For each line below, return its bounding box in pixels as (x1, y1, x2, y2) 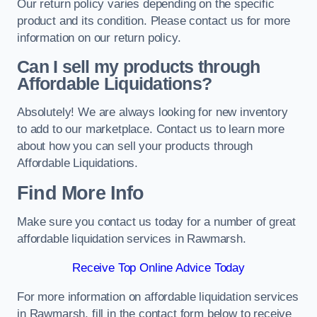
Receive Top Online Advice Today (72, 260, 245, 275)
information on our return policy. (17, 31, 181, 45)
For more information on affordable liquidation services (17, 289, 299, 304)
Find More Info (17, 182, 144, 204)
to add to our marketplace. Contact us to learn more (17, 122, 284, 137)
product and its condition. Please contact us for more (17, 14, 291, 28)
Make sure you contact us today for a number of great (17, 215, 296, 229)
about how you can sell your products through (17, 139, 253, 154)
